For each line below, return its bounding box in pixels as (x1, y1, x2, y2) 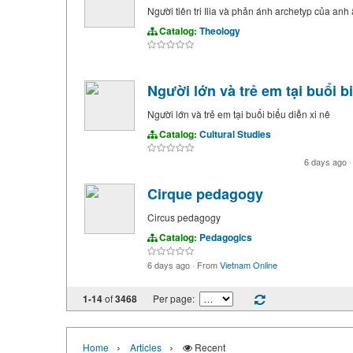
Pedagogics (199, 230, 252, 244)
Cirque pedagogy (147, 184, 263, 204)
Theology (199, 24, 240, 38)
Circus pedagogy (147, 210, 221, 224)
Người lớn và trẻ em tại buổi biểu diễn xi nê (147, 107, 330, 121)
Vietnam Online (219, 258, 277, 271)
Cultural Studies (199, 127, 271, 141)
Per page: (152, 292, 199, 305)
